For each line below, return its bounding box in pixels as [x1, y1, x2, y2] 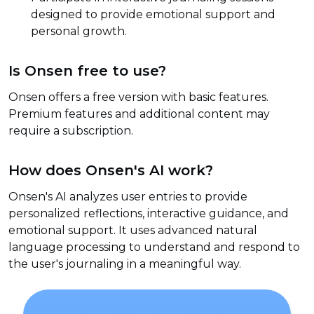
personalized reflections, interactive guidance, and [8, 207, 289, 221]
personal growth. [31, 25, 127, 39]
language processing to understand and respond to [8, 240, 300, 254]
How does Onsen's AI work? [8, 161, 213, 179]
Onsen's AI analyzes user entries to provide [8, 190, 247, 204]
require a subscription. [8, 124, 133, 138]
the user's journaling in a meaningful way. [8, 257, 241, 271]
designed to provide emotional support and [31, 8, 275, 22]
